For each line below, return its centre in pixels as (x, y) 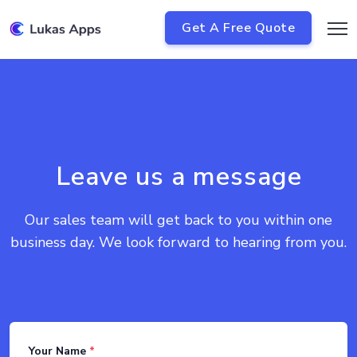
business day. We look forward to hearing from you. (178, 242)
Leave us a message (178, 177)
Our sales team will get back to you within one (178, 220)
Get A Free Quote (238, 28)
